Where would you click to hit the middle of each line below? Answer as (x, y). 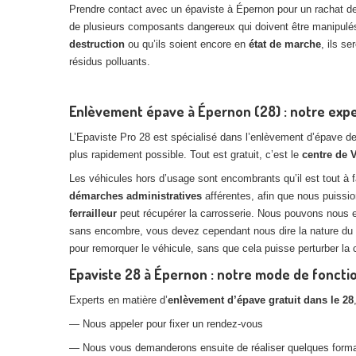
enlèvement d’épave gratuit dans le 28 (261, 300)
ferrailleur (93, 213)
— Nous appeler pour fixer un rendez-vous (166, 324)
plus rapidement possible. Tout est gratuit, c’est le (186, 155)
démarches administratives (135, 196)
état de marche (285, 44)
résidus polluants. (110, 62)
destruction (97, 44)
